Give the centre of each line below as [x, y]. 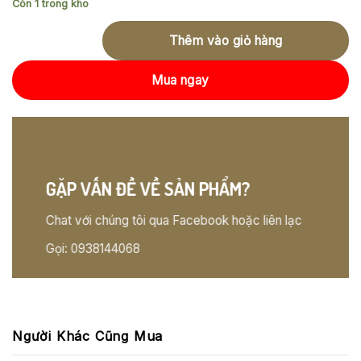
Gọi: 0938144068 [93, 249]
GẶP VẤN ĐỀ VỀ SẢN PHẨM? [148, 188]
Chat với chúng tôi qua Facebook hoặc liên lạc [174, 221]
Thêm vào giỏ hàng [226, 40]
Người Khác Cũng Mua [88, 336]
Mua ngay [180, 80]
